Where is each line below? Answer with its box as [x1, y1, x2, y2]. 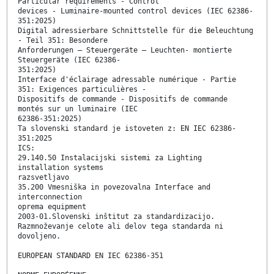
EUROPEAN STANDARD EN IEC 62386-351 [18, 251, 163, 261]
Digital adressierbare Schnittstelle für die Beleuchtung [18, 26, 253, 35]
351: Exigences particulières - [18, 85, 146, 94]
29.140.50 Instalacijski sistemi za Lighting [18, 154, 202, 163]
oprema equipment [18, 202, 86, 212]
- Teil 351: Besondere [18, 36, 108, 45]
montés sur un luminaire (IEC [18, 105, 138, 114]
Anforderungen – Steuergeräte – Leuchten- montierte [18, 46, 232, 55]
